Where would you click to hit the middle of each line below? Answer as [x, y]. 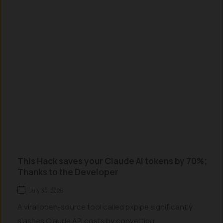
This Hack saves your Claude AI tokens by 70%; [112, 161]
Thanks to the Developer [68, 172]
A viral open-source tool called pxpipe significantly [105, 207]
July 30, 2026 [47, 190]
